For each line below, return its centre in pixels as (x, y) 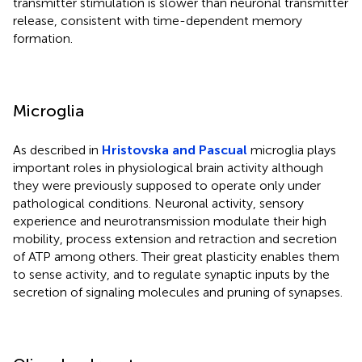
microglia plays (292, 150)
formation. (43, 39)
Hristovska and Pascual (175, 150)
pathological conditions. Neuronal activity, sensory (158, 204)
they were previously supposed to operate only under (167, 186)
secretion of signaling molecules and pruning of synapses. (178, 293)
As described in (57, 150)
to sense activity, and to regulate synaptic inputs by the (171, 275)
